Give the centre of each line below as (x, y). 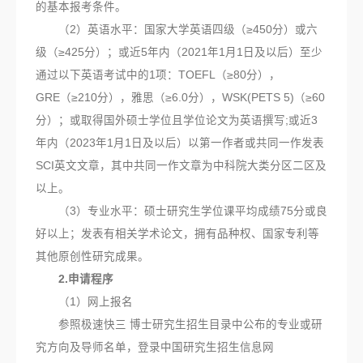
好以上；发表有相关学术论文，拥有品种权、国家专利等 (177, 233)
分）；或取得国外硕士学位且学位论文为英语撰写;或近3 (177, 120)
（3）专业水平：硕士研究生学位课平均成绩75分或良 (181, 211)
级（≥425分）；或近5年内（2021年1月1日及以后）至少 (179, 52)
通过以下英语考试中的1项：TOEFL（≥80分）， (158, 75)
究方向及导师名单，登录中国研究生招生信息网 (155, 347)
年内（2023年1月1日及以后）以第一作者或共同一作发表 (180, 143)
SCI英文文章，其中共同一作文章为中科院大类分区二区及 (181, 165)
